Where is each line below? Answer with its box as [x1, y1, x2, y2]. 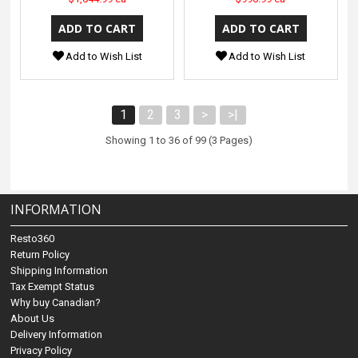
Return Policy [10, 249, 70, 261]
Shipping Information [10, 265, 109, 277]
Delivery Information [10, 328, 103, 341]
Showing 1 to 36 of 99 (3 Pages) [105, 134, 253, 147]
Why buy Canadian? [10, 296, 101, 309]
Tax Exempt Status [10, 280, 95, 293]
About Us [10, 312, 55, 325]
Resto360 [10, 233, 55, 245]
